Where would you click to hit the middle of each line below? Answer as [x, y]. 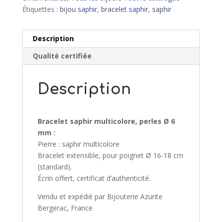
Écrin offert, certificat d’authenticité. [94, 178]
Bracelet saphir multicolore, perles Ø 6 [106, 121]
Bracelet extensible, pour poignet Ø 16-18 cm [110, 156]
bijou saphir [78, 9]
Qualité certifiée [62, 56]
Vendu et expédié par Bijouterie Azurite [100, 197]
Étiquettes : [41, 9]
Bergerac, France [65, 208]
